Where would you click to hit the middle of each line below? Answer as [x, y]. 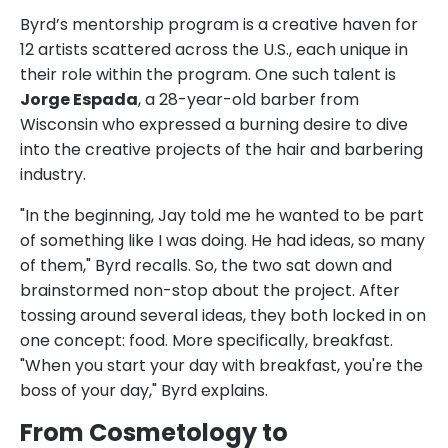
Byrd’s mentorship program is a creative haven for [219, 24]
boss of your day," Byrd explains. [144, 390]
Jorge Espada [79, 99]
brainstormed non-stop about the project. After [210, 290]
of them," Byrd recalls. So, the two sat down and [206, 265]
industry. [53, 174]
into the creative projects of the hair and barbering [221, 149]
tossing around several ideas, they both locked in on [223, 315]
